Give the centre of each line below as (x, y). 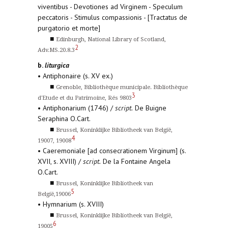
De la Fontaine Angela (136, 161)
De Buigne (150, 108)
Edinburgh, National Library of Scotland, (111, 39)
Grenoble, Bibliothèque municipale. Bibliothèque (122, 87)
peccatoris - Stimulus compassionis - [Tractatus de (112, 17)
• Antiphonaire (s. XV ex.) (75, 76)
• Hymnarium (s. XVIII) (71, 204)
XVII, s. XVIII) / (60, 161)
